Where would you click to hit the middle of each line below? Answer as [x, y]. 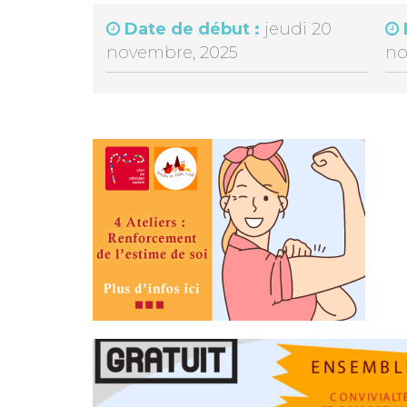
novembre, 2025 [172, 52]
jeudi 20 [298, 29]
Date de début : [194, 29]
